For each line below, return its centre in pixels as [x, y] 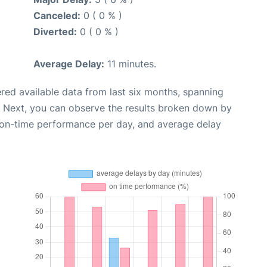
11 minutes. [130, 64]
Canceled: [57, 16]
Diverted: [55, 32]
